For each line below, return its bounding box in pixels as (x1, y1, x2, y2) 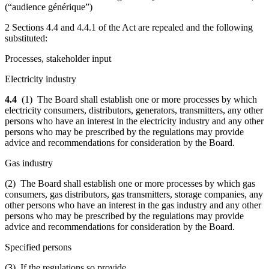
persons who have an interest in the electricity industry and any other (5, 115, 264, 126)
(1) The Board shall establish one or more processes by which (22, 94, 257, 104)
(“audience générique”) (5, 1, 92, 12)
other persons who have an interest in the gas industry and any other (5, 199, 261, 210)
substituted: (5, 32, 47, 43)
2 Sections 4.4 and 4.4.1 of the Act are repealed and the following (5, 22, 253, 32)
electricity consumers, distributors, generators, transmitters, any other (5, 104, 263, 115)
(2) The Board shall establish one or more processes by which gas (5, 178, 255, 189)
